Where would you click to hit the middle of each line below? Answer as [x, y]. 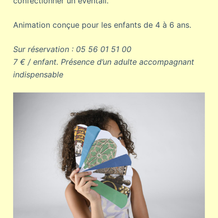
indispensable [38, 74]
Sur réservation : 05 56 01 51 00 [72, 49]
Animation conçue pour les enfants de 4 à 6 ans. [103, 25]
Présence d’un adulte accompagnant [127, 62]
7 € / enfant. [37, 62]
